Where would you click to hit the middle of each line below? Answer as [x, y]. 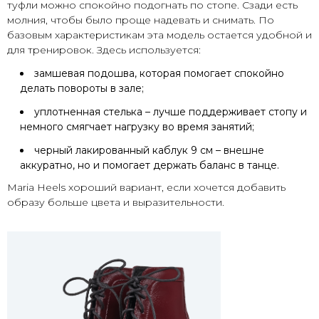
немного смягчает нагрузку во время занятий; [137, 127]
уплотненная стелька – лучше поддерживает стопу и [171, 112]
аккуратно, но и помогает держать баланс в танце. [150, 166]
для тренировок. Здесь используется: [104, 50]
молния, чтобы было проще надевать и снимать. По [141, 20]
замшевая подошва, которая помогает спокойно [159, 74]
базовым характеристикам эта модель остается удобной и [159, 35]
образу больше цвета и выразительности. [116, 203]
